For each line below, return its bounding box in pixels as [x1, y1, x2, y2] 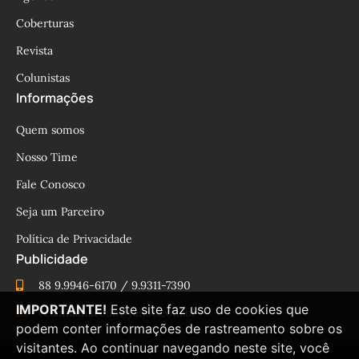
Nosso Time [16, 149, 78, 164]
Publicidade [16, 249, 88, 268]
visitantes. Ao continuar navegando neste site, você [16, 340, 329, 356]
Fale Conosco [16, 176, 85, 192]
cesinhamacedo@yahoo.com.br [38, 305, 196, 320]
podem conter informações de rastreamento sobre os [16, 321, 342, 337]
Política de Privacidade [16, 231, 132, 246]
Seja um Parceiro [16, 204, 104, 219]
